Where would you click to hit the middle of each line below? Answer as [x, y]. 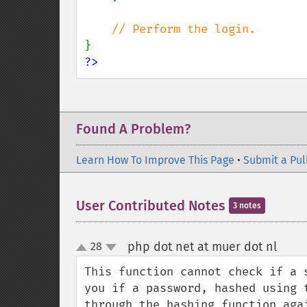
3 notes [247, 206]
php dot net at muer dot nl [202, 247]
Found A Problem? [133, 129]
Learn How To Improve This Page [155, 160]
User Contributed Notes [152, 206]
